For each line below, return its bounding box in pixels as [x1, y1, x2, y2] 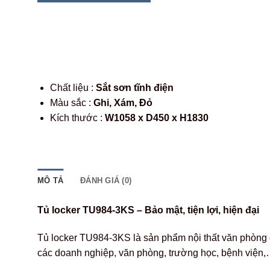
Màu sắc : [49, 98, 93, 108]
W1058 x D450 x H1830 [104, 113, 209, 124]
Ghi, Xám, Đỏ [93, 98, 152, 108]
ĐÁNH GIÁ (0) [80, 175, 132, 185]
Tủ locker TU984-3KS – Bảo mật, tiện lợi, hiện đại [37, 204, 259, 215]
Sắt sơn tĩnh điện [95, 83, 174, 93]
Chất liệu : [49, 83, 96, 93]
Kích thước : [49, 113, 105, 124]
